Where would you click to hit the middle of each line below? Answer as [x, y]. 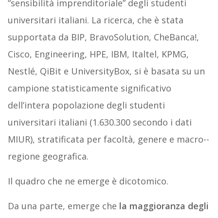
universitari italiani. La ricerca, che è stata [95, 20]
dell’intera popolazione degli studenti [86, 105]
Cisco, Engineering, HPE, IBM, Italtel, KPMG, [98, 54]
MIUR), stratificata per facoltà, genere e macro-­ [108, 139]
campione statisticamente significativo [89, 88]
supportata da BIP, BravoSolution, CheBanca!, [103, 37]
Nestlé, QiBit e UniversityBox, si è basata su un [106, 71]
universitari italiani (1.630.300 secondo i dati [100, 122]
